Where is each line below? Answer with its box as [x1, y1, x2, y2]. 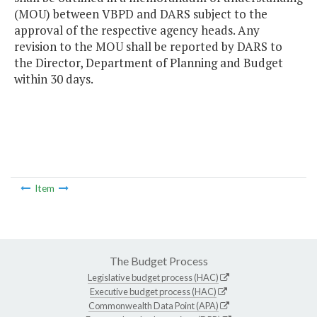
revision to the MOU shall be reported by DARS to [14, 38, 282, 55]
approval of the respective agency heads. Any [14, 22, 260, 39]
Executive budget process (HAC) [90, 285, 217, 297]
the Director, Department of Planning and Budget [14, 54, 283, 71]
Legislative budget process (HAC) [88, 271, 219, 283]
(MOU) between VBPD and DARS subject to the [14, 6, 267, 23]
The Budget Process [109, 253, 208, 267]
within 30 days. [14, 71, 93, 88]
